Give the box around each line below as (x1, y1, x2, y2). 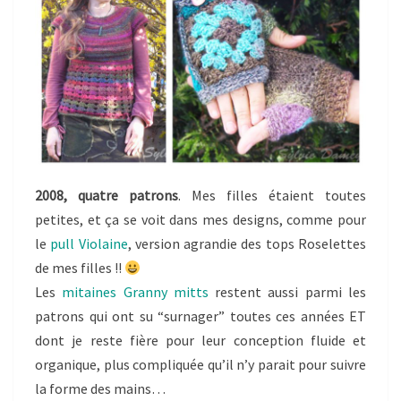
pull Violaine (47, 235, 128, 253)
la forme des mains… (35, 380, 166, 398)
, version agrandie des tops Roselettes (127, 235, 367, 253)
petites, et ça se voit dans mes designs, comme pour (35, 210, 366, 229)
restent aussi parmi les (208, 283, 367, 302)
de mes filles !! (35, 259, 124, 277)
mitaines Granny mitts (62, 283, 209, 302)
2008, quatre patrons (35, 186, 178, 205)
